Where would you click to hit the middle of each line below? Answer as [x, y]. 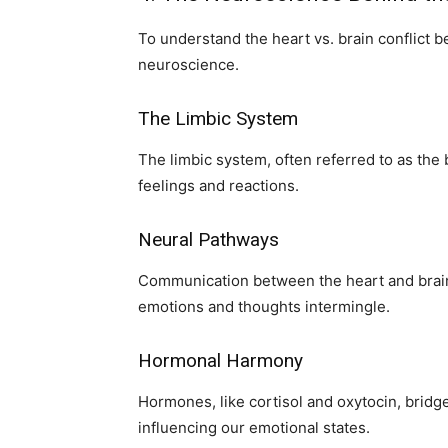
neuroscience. [188, 64]
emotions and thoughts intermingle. [264, 306]
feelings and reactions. [218, 185]
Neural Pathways [208, 239]
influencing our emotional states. [254, 427]
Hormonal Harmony [220, 360]
